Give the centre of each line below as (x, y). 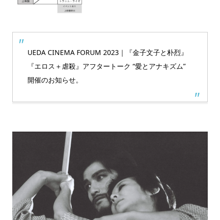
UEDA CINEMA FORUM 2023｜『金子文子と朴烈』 (107, 52)
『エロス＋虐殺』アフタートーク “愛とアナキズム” (106, 66)
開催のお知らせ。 (55, 80)
